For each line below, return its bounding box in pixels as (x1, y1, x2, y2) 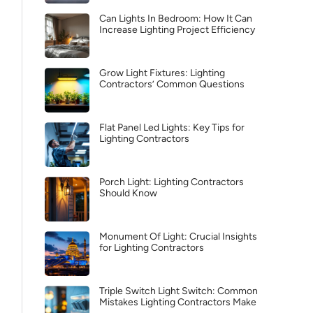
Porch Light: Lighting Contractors (99, 176, 244, 188)
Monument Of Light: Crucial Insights (99, 231, 257, 242)
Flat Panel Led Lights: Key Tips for (99, 122, 245, 133)
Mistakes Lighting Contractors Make (99, 296, 256, 308)
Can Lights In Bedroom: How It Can (99, 13, 252, 24)
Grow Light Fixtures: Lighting (99, 67, 225, 79)
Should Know (99, 187, 157, 199)
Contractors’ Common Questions (99, 78, 245, 90)
